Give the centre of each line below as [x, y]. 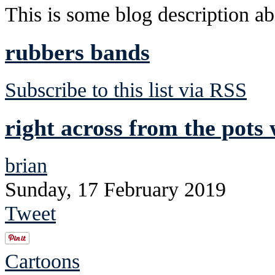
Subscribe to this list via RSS [126, 89]
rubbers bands [77, 52]
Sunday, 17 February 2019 [115, 189]
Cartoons [42, 261]
